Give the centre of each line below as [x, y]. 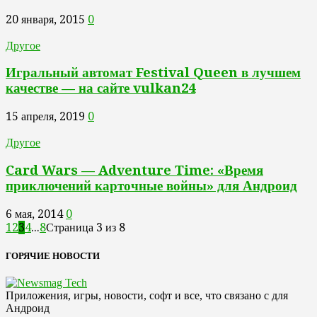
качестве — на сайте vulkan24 [100, 88]
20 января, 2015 [45, 19]
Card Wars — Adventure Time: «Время [134, 170]
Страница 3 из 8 [86, 227]
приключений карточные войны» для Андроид [151, 185]
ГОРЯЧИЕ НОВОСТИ [53, 255]
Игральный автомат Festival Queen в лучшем [153, 73]
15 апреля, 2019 [45, 117]
